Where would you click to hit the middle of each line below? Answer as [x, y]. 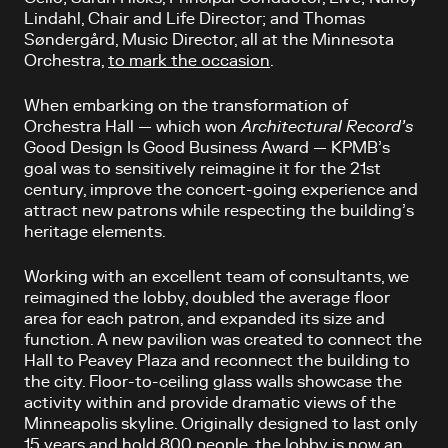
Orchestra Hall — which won [132, 126]
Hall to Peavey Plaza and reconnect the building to [217, 360]
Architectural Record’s [327, 126]
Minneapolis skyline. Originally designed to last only [221, 423]
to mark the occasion [189, 60]
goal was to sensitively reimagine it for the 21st [202, 168]
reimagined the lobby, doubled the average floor [207, 297]
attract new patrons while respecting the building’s [219, 210]
